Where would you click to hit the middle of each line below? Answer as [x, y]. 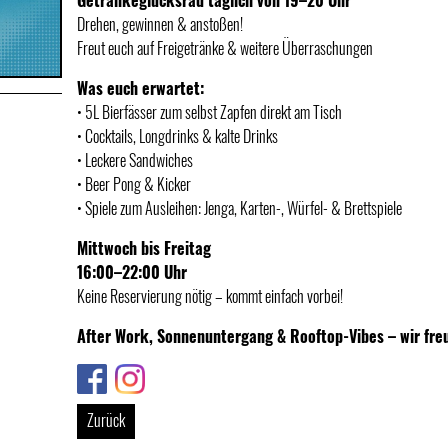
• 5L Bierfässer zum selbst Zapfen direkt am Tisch [209, 112]
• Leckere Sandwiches [135, 160]
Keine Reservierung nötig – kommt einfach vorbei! [210, 296]
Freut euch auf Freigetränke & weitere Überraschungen [225, 48]
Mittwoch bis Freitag [144, 248]
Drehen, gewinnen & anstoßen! [160, 24]
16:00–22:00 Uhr [132, 272]
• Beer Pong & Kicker [134, 184]
